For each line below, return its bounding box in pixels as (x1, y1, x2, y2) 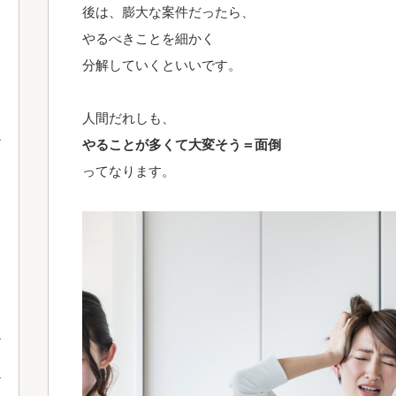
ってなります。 (82, 164, 175, 179)
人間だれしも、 (82, 110, 175, 126)
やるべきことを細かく (82, 31, 215, 46)
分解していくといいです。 (82, 57, 241, 72)
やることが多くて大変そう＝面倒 (82, 137, 281, 152)
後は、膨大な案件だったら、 (82, 4, 255, 19)
